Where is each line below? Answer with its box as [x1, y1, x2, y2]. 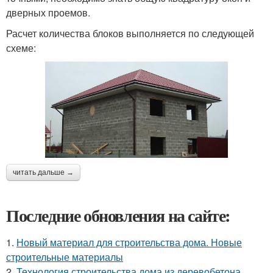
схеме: [6, 40, 36, 55]
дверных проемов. [6, 5, 90, 19]
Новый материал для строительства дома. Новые [16, 235, 242, 250]
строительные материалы [6, 250, 123, 264]
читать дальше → [13, 168, 74, 177]
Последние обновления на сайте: [6, 203, 230, 229]
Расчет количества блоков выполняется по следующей [6, 26, 254, 40]
